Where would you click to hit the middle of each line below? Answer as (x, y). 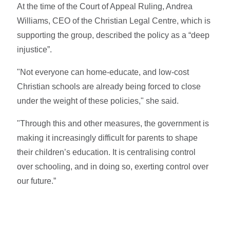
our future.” (37, 181)
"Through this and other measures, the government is (113, 123)
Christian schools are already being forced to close (109, 86)
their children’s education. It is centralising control (107, 152)
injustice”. (35, 49)
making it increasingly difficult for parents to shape (108, 138)
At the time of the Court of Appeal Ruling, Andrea (105, 6)
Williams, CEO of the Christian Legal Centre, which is (114, 21)
